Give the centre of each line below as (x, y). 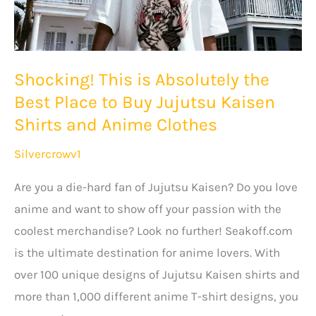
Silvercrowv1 (48, 153)
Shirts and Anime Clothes (116, 125)
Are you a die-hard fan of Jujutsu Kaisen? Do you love (156, 187)
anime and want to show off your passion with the (148, 209)
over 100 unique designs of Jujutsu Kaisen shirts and (157, 275)
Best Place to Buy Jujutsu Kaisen (145, 102)
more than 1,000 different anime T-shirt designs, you (156, 297)
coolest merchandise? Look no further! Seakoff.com (153, 231)
